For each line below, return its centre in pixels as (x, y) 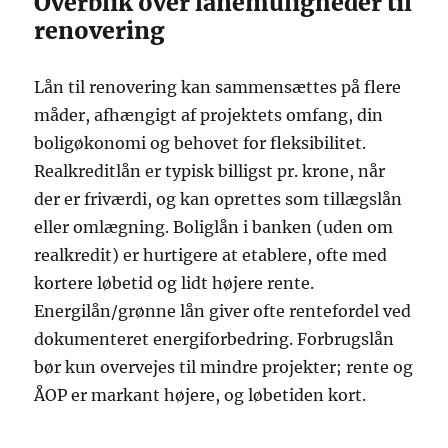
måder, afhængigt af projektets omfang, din (209, 115)
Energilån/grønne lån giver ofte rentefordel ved (223, 311)
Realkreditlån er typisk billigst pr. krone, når (210, 171)
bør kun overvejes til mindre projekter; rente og (224, 367)
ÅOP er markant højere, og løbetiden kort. (200, 395)
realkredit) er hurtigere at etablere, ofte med (211, 255)
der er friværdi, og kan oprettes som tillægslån (218, 199)
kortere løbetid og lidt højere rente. (174, 283)
